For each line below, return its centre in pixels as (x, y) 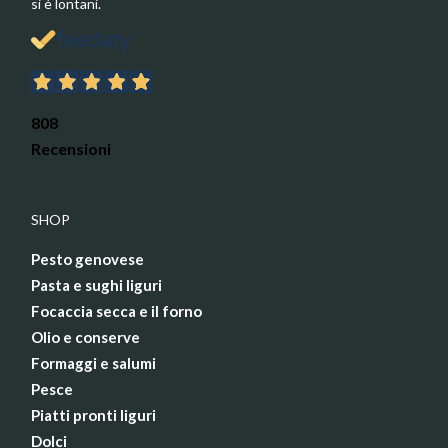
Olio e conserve (85, 337)
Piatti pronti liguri (93, 415)
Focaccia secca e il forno (116, 311)
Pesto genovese (87, 259)
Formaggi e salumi (93, 363)
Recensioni (71, 149)
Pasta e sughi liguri (96, 285)
